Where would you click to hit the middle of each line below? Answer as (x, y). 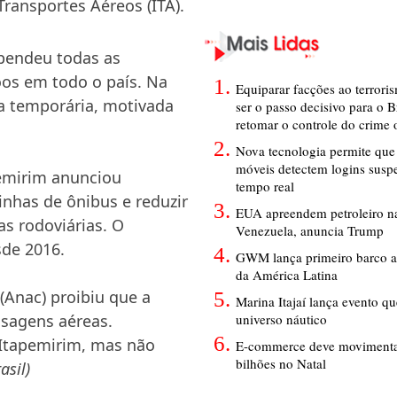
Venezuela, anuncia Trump (310, 230)
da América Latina (287, 274)
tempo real (265, 186)
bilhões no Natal (281, 363)
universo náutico (281, 319)
